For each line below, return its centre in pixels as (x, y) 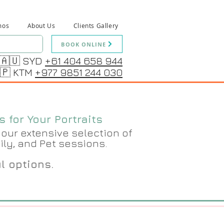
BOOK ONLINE (84, 44)
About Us (41, 25)
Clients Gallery (96, 25)
